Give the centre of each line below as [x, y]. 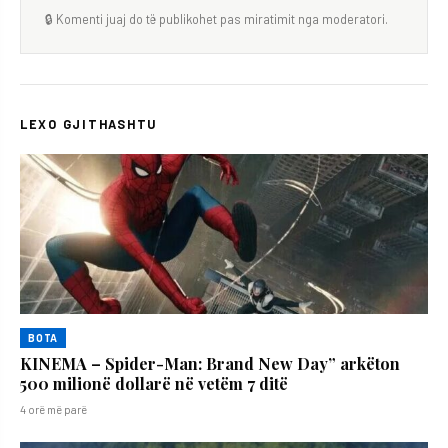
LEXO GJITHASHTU [89, 123]
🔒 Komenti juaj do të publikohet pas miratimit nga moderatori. [216, 18]
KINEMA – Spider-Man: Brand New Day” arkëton [210, 363]
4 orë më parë [53, 408]
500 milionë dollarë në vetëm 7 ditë [154, 383]
